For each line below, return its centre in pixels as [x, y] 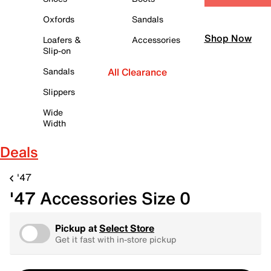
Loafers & [62, 40]
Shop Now [228, 38]
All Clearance [137, 72]
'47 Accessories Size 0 [100, 198]
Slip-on [57, 51]
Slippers [59, 92]
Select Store [127, 228]
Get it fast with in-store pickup [116, 239]
